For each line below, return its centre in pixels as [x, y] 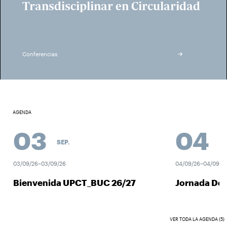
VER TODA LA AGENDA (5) [197, 219]
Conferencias [40, 54]
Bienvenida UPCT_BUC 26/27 [70, 182]
